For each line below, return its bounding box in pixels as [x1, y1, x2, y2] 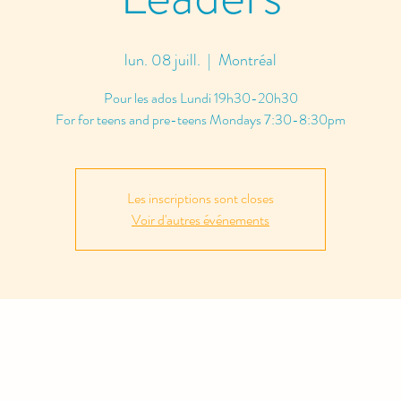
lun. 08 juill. [124, 48, 200, 72]
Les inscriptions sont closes [127, 188, 274, 209]
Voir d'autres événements [132, 209, 269, 230]
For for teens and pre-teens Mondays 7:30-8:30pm [55, 109, 346, 130]
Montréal [218, 48, 277, 72]
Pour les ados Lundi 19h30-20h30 [103, 88, 298, 108]
